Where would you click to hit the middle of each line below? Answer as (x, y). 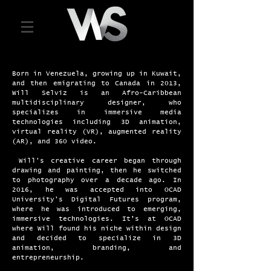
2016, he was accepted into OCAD (97, 190)
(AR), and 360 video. (54, 141)
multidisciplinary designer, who (97, 103)
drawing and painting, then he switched (97, 170)
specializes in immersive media (97, 112)
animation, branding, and (97, 248)
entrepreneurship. (48, 257)
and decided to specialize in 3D (97, 238)
